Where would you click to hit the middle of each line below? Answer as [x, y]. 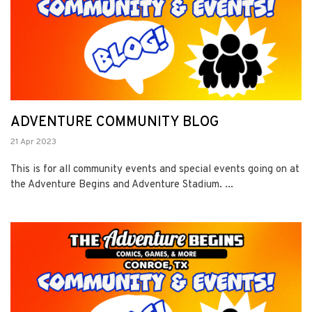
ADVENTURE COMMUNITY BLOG [115, 122]
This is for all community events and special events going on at [155, 169]
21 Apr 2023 [33, 142]
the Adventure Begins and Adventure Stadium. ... [122, 185]
